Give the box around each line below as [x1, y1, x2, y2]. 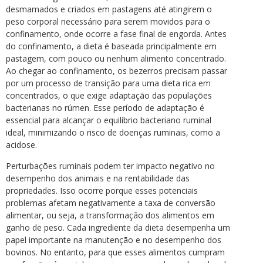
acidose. [6, 139, 37, 151]
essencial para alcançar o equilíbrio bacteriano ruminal [6, 114, 211, 126]
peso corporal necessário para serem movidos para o [6, 16, 210, 28]
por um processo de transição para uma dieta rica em [6, 77, 211, 89]
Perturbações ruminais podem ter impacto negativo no [6, 160, 215, 171]
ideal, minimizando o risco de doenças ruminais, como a [6, 127, 220, 139]
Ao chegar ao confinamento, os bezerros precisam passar [6, 65, 227, 77]
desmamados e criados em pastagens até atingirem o [6, 4, 212, 15]
